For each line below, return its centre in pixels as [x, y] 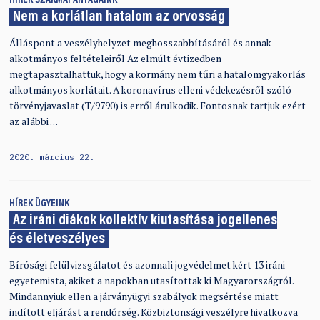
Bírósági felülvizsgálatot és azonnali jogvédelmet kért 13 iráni [147, 265]
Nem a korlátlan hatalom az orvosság [119, 18]
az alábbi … [33, 122]
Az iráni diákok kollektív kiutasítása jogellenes [145, 221]
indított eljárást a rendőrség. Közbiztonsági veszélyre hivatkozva [153, 312]
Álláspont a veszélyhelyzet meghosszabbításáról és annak [140, 43]
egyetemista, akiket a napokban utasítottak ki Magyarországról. [151, 280]
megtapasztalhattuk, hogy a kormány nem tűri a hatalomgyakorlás [157, 75]
